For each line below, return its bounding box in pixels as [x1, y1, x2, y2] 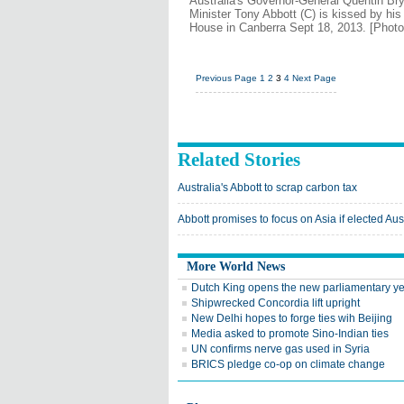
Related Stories [178, 149, 300, 170]
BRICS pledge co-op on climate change [191, 358, 385, 371]
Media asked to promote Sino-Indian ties [191, 327, 389, 340]
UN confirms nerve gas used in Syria [191, 343, 370, 355]
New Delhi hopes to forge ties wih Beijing [191, 312, 392, 325]
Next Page [292, 73, 336, 83]
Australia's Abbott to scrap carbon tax [178, 181, 357, 194]
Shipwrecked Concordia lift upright [191, 297, 360, 309]
